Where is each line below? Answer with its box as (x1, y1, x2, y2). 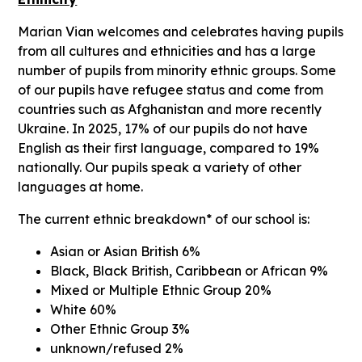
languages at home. (18, 178, 144, 195)
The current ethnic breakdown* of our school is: (18, 210, 310, 227)
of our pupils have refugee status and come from (18, 81, 324, 98)
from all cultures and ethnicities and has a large (18, 42, 317, 59)
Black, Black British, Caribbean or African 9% (50, 262, 329, 279)
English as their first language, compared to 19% (18, 139, 320, 156)
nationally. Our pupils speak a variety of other (18, 158, 302, 175)
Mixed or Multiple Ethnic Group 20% (50, 281, 272, 298)
